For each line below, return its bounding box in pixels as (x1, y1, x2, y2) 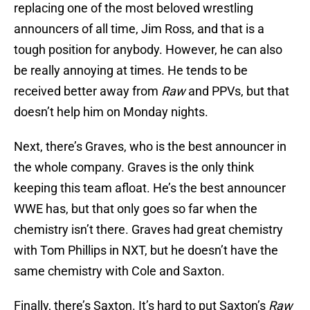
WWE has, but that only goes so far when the (14, 201, 257, 217)
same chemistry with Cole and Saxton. (14, 264, 225, 279)
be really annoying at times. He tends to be (14, 63, 248, 78)
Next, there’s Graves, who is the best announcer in (14, 139, 286, 154)
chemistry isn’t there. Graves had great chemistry (14, 222, 283, 237)
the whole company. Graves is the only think (14, 160, 254, 175)
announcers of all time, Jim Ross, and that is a (14, 21, 264, 37)
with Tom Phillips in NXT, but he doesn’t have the (14, 243, 278, 258)
